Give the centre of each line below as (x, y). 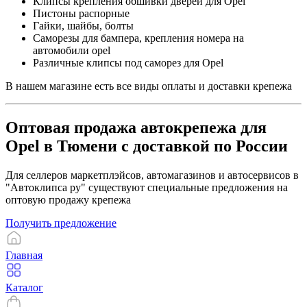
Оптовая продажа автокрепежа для (136, 128)
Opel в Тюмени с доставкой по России (147, 146)
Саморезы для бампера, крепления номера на (138, 38)
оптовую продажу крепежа (68, 200)
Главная (24, 256)
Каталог (24, 288)
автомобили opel (72, 51)
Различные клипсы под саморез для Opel (128, 63)
